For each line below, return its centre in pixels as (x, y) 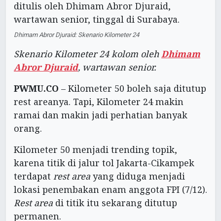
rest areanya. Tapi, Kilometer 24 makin (99, 102)
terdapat (32, 176)
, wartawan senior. (117, 67)
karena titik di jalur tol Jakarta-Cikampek (104, 163)
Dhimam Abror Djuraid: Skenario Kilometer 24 (76, 35)
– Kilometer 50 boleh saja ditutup (132, 89)
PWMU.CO (36, 89)
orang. (28, 129)
